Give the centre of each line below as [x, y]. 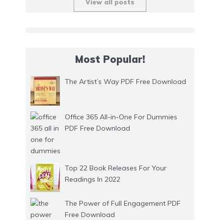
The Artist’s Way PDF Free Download [125, 82]
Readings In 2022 [93, 179]
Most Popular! [110, 59]
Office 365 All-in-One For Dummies [121, 117]
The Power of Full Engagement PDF [123, 204]
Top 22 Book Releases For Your [116, 168]
